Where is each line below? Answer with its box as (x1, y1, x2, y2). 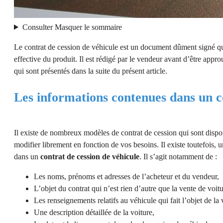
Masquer (54, 22, 84, 31)
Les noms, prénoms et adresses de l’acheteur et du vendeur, (34, 172, 219, 181)
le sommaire (84, 22, 122, 31)
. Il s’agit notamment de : (139, 152, 217, 161)
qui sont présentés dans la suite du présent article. (14, 66, 167, 75)
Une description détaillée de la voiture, (34, 208, 154, 217)
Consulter (22, 22, 55, 31)
